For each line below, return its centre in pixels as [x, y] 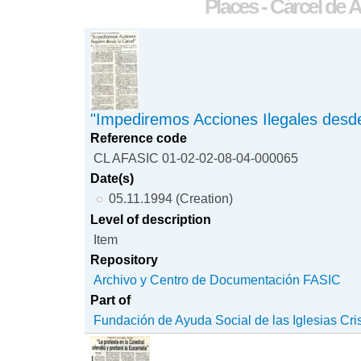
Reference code [139, 137]
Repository [124, 259]
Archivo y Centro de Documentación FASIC [218, 279]
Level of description [151, 219]
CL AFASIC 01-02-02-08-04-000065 [196, 158]
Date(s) [112, 178]
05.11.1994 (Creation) [170, 198]
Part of [111, 299]
